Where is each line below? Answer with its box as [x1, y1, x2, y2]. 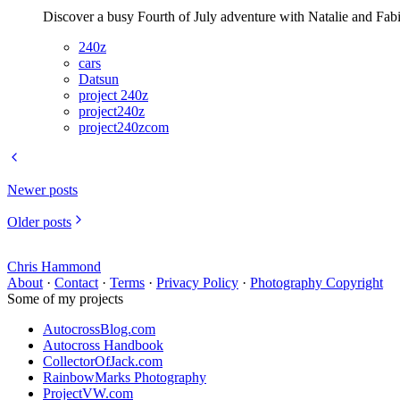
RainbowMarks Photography [43, 370, 206, 386]
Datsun [79, 71, 119, 87]
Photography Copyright [250, 275, 383, 291]
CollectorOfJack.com [43, 354, 162, 370]
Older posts [7, 214, 71, 230]
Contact [54, 275, 98, 291]
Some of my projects [7, 291, 123, 307]
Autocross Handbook [43, 337, 163, 354]
